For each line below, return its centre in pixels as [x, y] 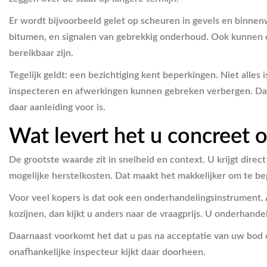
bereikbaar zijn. [41, 53]
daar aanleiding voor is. [57, 107]
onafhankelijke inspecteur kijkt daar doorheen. [107, 252]
